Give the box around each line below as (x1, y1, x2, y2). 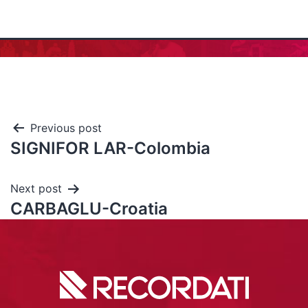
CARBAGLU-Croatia (10, 199, 168, 219)
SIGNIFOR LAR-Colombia (10, 138, 210, 158)
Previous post (30, 121, 102, 135)
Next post (10, 181, 62, 195)
